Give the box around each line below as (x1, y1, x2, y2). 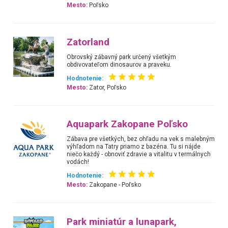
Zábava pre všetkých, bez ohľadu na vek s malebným (67, 135, 215, 143)
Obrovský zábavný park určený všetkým (67, 53, 177, 61)
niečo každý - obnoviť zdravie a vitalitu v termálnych (67, 151, 211, 158)
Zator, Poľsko (88, 83, 127, 91)
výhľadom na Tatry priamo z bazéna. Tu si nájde (67, 143, 201, 151)
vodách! (67, 158, 90, 166)
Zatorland (67, 36, 110, 48)
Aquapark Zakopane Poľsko (67, 119, 188, 130)
